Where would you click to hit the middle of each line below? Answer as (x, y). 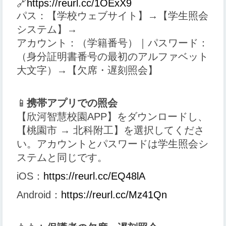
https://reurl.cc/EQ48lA (94, 176)
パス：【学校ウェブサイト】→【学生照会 (112, 16)
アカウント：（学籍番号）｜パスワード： (112, 43)
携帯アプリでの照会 (72, 103)
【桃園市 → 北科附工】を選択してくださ (110, 130)
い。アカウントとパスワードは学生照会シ (112, 144)
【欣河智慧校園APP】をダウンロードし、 (112, 117)
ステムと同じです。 (62, 158)
